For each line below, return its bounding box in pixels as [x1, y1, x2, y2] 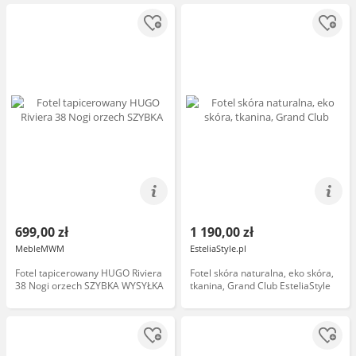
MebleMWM [15, 242, 64, 254]
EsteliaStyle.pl [190, 242, 246, 254]
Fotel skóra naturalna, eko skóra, [190, 266, 334, 280]
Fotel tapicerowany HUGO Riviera [15, 266, 162, 280]
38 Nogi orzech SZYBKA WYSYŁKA [15, 279, 164, 292]
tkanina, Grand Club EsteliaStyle [190, 279, 331, 292]
